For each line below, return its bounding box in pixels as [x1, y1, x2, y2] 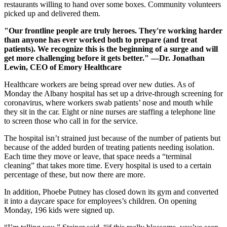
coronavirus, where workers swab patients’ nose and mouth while [4, 98, 213, 107]
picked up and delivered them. [4, 9, 100, 18]
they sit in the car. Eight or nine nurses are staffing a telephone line [4, 107, 215, 117]
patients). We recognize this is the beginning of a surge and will [4, 45, 218, 54]
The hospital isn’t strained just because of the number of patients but [4, 134, 220, 143]
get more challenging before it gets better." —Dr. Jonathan [4, 54, 205, 63]
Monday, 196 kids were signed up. [4, 206, 115, 215]
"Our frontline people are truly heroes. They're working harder [4, 26, 222, 35]
